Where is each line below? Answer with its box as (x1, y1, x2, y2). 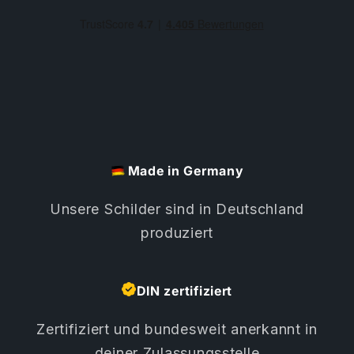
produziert (140, 224, 214, 242)
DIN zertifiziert (136, 283, 233, 299)
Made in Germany (127, 163, 244, 179)
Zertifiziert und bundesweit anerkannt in (36, 321, 318, 338)
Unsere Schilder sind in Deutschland (49, 201, 305, 218)
